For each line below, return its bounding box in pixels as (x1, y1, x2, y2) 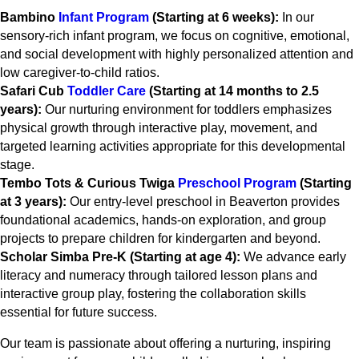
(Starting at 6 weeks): (149, 10, 279, 25)
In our (279, 10, 314, 25)
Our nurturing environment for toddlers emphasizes (42, 103, 332, 117)
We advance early (240, 250, 346, 264)
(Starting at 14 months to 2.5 (146, 84, 319, 99)
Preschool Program (178, 176, 296, 191)
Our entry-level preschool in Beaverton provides (67, 195, 340, 209)
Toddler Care (67, 84, 146, 99)
